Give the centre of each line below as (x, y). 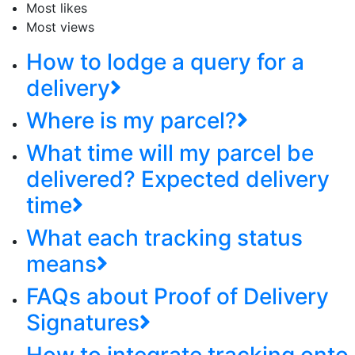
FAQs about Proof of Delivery (177, 297)
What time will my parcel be (170, 153)
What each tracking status (164, 238)
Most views (60, 27)
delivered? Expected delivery (178, 179)
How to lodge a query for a (165, 62)
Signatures (83, 323)
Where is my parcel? (132, 121)
